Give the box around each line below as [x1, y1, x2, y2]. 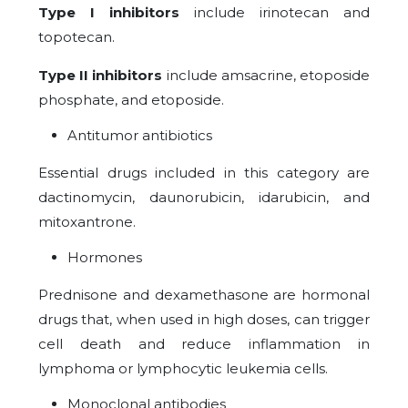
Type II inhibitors [38, 66, 163, 84]
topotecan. [38, 28, 115, 46]
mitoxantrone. [38, 213, 143, 230]
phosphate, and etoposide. [38, 91, 224, 108]
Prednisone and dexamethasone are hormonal [38, 286, 370, 303]
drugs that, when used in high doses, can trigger [38, 311, 370, 328]
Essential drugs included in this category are [38, 164, 370, 181]
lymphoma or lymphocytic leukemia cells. [38, 360, 328, 377]
